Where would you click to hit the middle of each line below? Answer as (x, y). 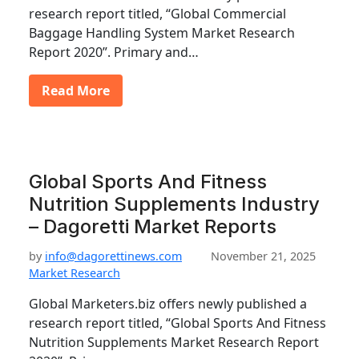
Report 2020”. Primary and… (114, 52)
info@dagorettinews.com (113, 256)
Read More (76, 91)
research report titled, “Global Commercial (157, 14)
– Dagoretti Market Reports (153, 226)
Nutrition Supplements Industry (174, 204)
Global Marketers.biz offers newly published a (168, 304)
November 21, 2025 (263, 256)
